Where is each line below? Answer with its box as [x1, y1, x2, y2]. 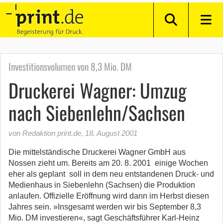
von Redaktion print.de [8, 129, 81, 137]
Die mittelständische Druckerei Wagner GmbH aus [8, 148, 186, 156]
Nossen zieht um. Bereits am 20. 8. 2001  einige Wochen [8, 159, 208, 167]
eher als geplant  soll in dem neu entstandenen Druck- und [8, 170, 214, 178]
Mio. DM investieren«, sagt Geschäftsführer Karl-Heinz [8, 214, 200, 222]
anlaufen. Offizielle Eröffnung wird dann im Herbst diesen [8, 192, 209, 200]
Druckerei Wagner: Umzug [8, 76, 187, 104]
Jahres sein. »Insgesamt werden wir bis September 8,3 [8, 203, 201, 211]
